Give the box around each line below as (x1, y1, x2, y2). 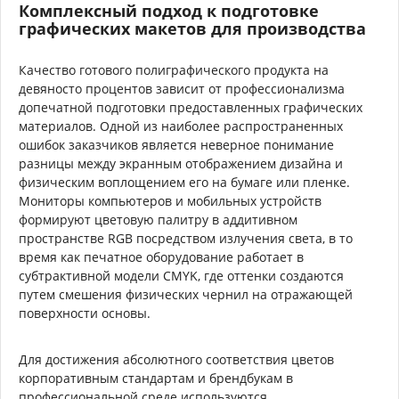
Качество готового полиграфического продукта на (19, 61, 329, 78)
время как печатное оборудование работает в (19, 248, 304, 265)
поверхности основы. (19, 304, 151, 322)
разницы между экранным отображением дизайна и (19, 154, 343, 172)
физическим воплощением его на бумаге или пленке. (19, 173, 350, 191)
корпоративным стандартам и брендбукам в (19, 369, 293, 387)
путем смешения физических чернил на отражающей (19, 285, 353, 303)
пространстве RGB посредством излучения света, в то (19, 229, 353, 247)
